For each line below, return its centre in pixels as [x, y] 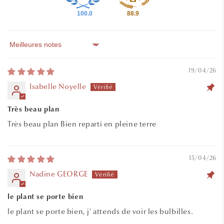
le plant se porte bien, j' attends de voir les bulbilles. [100, 212]
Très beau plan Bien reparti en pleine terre [82, 124]
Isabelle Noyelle [58, 87]
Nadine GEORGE [59, 174]
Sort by [19, 49]
